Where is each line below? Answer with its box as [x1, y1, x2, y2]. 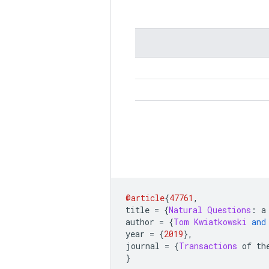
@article [125, 192, 165, 204]
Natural [169, 204, 202, 216]
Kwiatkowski [194, 216, 247, 228]
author [125, 216, 159, 228]
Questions [207, 204, 251, 216]
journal [125, 240, 165, 252]
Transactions [179, 240, 237, 252]
